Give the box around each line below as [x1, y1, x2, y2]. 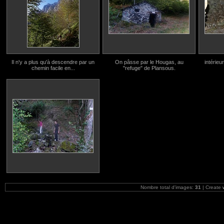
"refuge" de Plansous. [122, 65, 175, 71]
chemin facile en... [31, 65, 75, 71]
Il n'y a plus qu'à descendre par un [11, 59, 94, 65]
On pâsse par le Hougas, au [114, 59, 183, 65]
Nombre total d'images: [140, 184, 195, 190]
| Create [201, 184, 222, 190]
